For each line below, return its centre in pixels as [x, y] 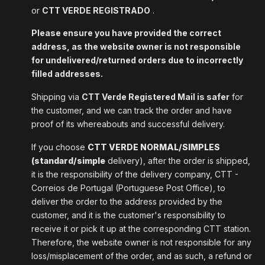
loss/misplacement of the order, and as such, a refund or [142, 256]
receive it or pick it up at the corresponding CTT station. [141, 228]
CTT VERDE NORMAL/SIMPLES [154, 147]
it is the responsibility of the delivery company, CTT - [135, 174]
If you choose [59, 147]
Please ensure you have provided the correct [126, 33]
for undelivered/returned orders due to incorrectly [137, 60]
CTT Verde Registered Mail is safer [156, 97]
